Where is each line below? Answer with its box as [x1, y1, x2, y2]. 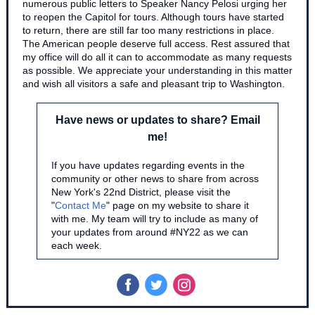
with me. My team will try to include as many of [51, 213, 258, 224]
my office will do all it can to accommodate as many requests [22, 51, 292, 63]
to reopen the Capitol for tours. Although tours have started [22, 11, 284, 22]
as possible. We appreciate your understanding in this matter [22, 65, 292, 76]
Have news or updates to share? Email [55, 114, 260, 126]
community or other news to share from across [51, 173, 259, 184]
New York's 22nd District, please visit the [51, 186, 231, 198]
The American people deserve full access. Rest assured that [22, 38, 290, 49]
